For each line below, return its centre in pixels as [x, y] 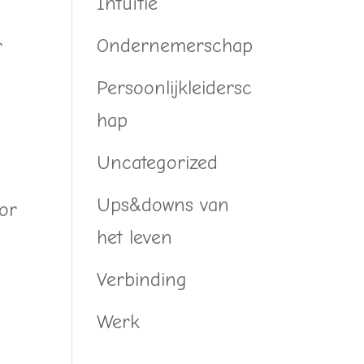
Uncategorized [158, 162]
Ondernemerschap [175, 45]
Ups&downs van [163, 204]
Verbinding [142, 279]
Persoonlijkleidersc [175, 87]
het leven [135, 237]
